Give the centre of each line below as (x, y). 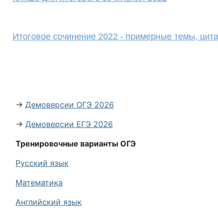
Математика (39, 182)
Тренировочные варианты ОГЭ (76, 144)
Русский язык (42, 163)
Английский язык (49, 202)
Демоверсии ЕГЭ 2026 (69, 124)
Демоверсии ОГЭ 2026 (70, 105)
